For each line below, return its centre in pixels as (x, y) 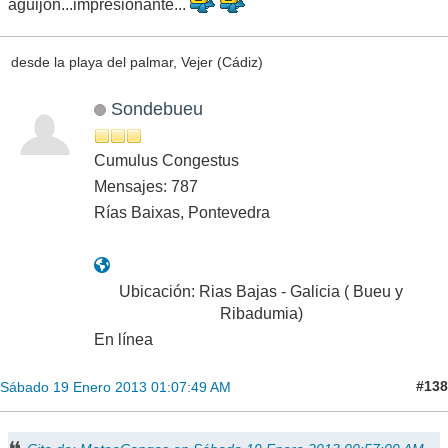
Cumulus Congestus (166, 160)
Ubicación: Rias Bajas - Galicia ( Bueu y (261, 291)
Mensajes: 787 (146, 186)
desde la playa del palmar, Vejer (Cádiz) (136, 61)
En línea (123, 339)
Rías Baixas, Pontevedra (182, 212)
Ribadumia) (261, 313)
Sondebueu (156, 108)
